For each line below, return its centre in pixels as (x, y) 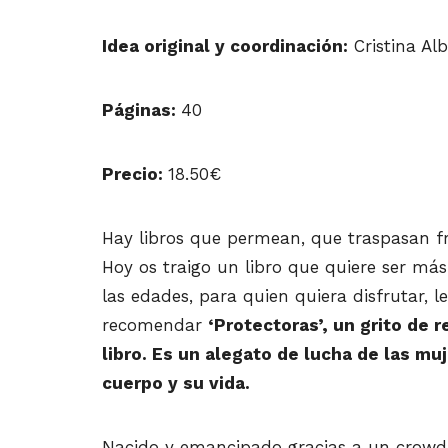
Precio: (135, 174)
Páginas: (141, 110)
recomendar (155, 325)
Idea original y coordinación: (225, 46)
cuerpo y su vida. (176, 383)
